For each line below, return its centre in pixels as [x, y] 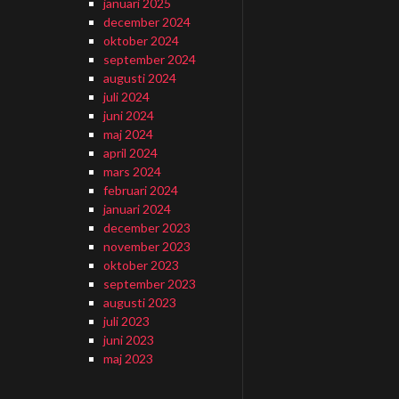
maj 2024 [128, 134]
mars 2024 [132, 171]
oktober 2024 [141, 41]
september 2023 [149, 284]
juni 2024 [128, 115]
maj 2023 [128, 358]
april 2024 [130, 153]
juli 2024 [126, 97]
